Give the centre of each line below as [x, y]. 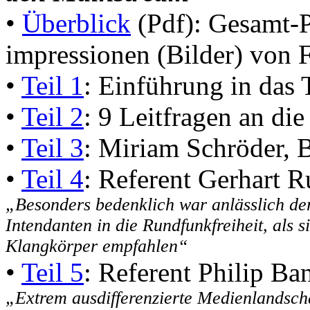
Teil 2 [53, 116]
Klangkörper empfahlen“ [97, 246]
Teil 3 [53, 147]
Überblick [76, 23]
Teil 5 [53, 272]
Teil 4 [53, 179]
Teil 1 [53, 85]
